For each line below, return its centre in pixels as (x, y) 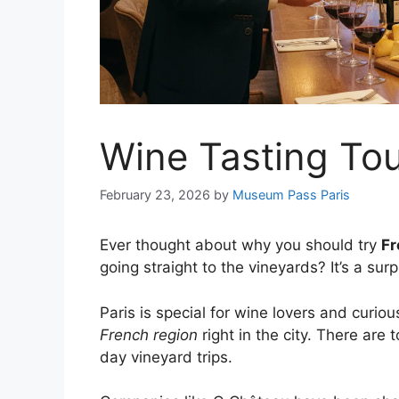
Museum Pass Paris (291, 195)
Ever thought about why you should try (240, 245)
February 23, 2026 (155, 195)
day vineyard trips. (166, 357)
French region (149, 334)
